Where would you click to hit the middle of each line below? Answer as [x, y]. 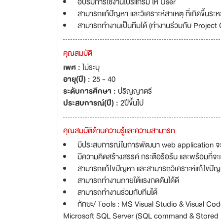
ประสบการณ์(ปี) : [92, 103]
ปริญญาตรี [135, 91]
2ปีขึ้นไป [132, 103]
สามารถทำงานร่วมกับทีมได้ [117, 192]
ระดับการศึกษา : [91, 91]
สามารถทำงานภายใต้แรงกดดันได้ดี [128, 181]
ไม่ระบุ [91, 68]
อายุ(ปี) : [78, 79]
